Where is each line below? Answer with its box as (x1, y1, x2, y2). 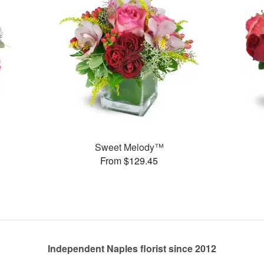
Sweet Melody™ (94, 140, 164, 154)
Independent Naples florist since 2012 (48, 242, 216, 255)
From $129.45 (100, 153, 159, 167)
